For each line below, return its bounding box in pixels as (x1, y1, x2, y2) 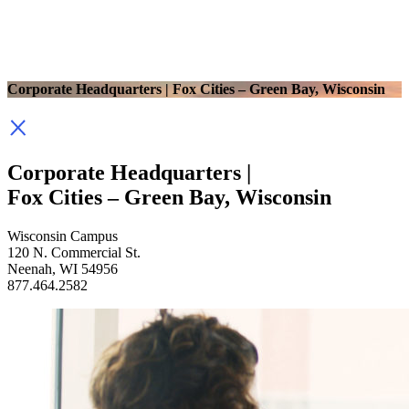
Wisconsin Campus (7, 227, 118, 244)
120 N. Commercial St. (7, 244, 141, 260)
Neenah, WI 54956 (7, 260, 118, 277)
